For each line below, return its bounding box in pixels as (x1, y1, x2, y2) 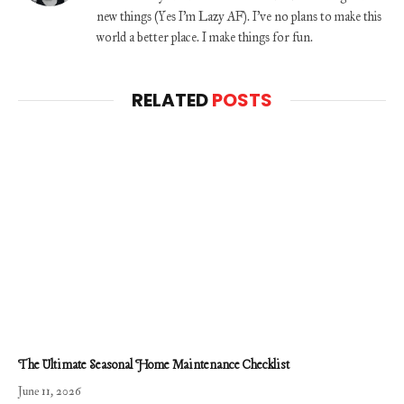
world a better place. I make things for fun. (96, 30, 313, 46)
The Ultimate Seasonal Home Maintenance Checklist (18, 357, 289, 373)
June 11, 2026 (18, 383, 81, 399)
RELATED (132, 87, 212, 114)
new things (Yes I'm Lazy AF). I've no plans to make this (96, 9, 381, 25)
